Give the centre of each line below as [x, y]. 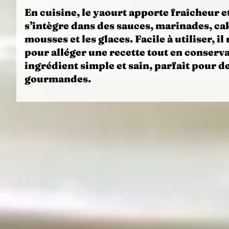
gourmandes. [58, 78]
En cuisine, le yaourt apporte [98, 12]
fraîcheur [195, 12]
